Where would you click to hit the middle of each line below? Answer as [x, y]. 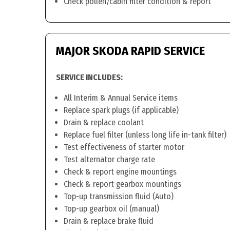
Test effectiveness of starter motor [124, 147]
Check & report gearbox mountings [122, 184]
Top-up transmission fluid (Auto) [119, 196]
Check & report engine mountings [120, 172]
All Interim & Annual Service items [121, 98]
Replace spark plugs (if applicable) [121, 110]
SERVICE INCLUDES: [89, 77]
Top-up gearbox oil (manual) [111, 209]
